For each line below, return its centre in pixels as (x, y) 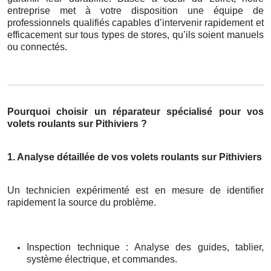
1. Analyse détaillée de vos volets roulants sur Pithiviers (135, 157)
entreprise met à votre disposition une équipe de (135, 10)
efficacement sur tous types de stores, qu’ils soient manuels (135, 34)
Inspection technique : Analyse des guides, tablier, (145, 247)
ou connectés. (37, 47)
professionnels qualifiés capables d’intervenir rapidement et (135, 22)
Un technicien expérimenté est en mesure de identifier (135, 190)
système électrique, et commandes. (102, 259)
